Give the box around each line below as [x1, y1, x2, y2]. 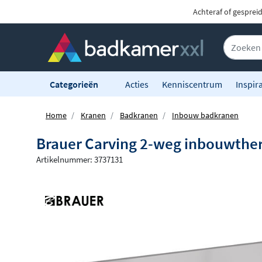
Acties [125, 78, 149, 90]
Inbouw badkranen [172, 110, 239, 121]
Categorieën [50, 78, 100, 90]
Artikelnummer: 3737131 [36, 154, 123, 166]
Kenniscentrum [162, 78, 222, 90]
